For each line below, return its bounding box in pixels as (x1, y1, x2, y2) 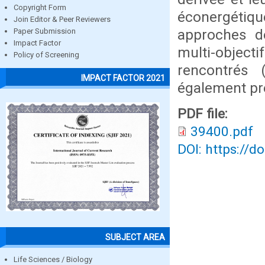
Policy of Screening (14, 50, 79, 60)
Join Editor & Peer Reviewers (14, 15, 111, 24)
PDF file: (177, 106, 231, 122)
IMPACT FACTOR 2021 (81, 73, 165, 83)
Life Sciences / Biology (14, 254, 92, 264)
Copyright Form (14, 3, 66, 12)
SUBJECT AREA (105, 232, 165, 242)
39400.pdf (190, 124, 253, 140)
